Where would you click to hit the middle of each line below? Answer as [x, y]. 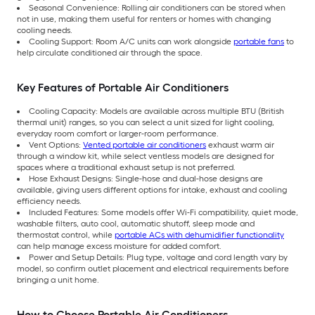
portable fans [259, 41]
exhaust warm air [240, 144]
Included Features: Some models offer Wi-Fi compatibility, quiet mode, [163, 212]
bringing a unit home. [58, 279]
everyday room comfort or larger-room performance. [118, 133]
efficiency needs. [49, 201]
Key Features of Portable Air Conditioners [123, 87]
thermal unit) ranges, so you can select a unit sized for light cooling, [146, 122]
